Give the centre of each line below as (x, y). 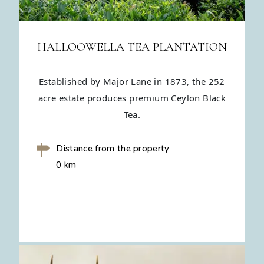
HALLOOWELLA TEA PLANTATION (132, 47)
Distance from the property (113, 149)
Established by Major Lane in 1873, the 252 (132, 82)
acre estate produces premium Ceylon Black (132, 98)
